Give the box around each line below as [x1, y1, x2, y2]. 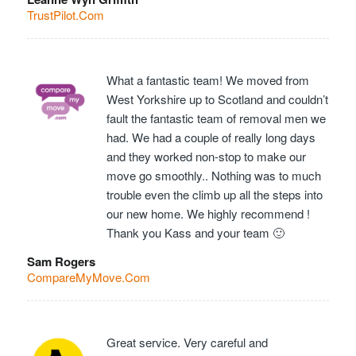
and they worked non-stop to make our [106, 147, 306, 164]
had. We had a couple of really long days [106, 128, 315, 145]
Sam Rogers [26, 253, 95, 271]
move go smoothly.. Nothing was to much [106, 166, 321, 184]
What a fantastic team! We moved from [106, 71, 309, 88]
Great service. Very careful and [106, 334, 268, 351]
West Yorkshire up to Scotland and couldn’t [106, 90, 328, 107]
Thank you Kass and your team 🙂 [106, 223, 284, 241]
